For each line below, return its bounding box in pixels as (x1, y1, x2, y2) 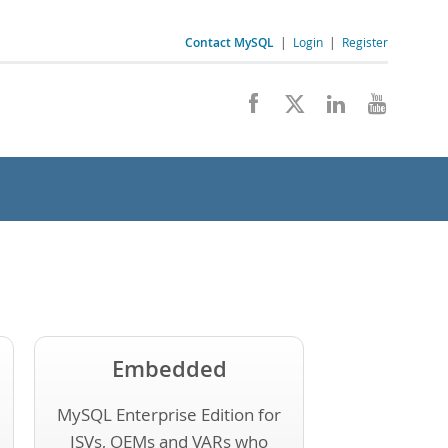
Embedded (111, 353, 227, 384)
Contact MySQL (185, 34, 274, 51)
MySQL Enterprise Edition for (57, 403, 281, 426)
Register (342, 34, 388, 50)
